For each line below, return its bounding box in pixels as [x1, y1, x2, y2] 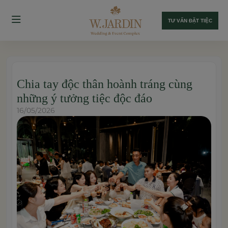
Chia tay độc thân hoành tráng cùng [17, 77, 192, 91]
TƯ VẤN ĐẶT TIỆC [168, 17, 212, 23]
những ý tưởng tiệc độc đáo [17, 92, 152, 105]
